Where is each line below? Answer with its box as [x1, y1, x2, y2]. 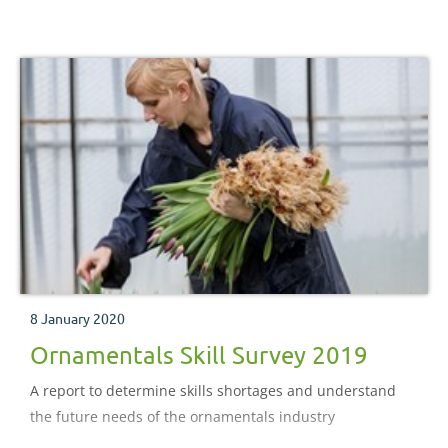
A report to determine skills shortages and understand [30, 380, 396, 400]
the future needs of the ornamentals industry [30, 406, 335, 426]
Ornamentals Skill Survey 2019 [30, 339, 368, 369]
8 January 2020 [30, 308, 125, 327]
